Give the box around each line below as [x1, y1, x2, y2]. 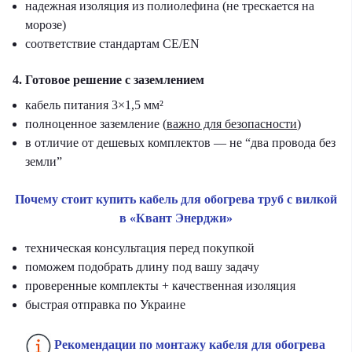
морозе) [25, 18, 66, 31]
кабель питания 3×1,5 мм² [25, 98, 163, 112]
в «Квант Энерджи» [119, 211, 233, 225]
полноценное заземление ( [25, 117, 167, 130]
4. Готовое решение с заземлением [13, 73, 204, 86]
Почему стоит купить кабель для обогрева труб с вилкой [14, 192, 337, 206]
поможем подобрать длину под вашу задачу [25, 260, 259, 273]
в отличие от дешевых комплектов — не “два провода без [25, 136, 335, 149]
